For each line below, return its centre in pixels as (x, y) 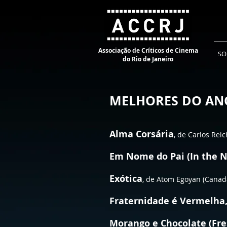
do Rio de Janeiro (148, 59)
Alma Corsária (142, 134)
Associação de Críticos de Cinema (148, 50)
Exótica (126, 179)
